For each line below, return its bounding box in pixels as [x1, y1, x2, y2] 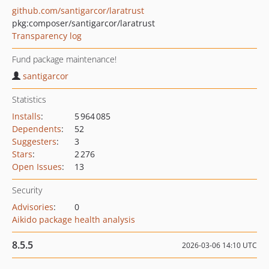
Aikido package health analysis [12, 214, 135, 225]
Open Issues [12, 161, 62, 172]
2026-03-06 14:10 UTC [182, 240, 257, 250]
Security [12, 184, 42, 196]
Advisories [12, 201, 53, 213]
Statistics [12, 94, 46, 105]
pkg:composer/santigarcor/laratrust [12, 17, 155, 29]
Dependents [12, 123, 61, 134]
